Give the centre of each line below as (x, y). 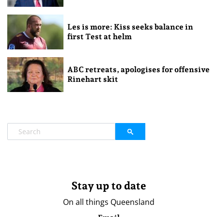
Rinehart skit (93, 79)
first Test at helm (99, 37)
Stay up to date (108, 186)
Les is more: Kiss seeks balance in (130, 27)
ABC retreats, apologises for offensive (138, 70)
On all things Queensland (108, 202)
